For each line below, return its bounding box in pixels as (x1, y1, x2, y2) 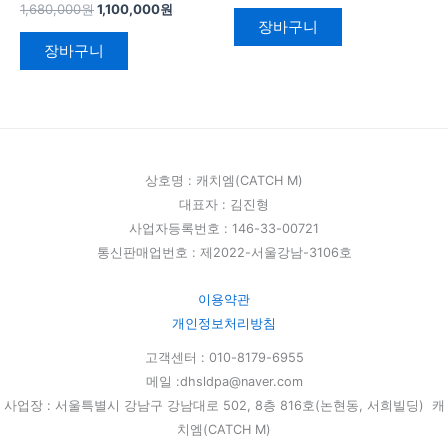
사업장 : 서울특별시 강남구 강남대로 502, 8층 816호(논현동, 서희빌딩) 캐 (3, 397, 445, 413)
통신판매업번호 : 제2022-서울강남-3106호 (96, 245, 352, 261)
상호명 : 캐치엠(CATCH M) (145, 173, 303, 189)
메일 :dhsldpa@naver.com (145, 373, 303, 389)
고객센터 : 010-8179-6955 (144, 349, 304, 365)
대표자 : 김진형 (179, 197, 269, 213)
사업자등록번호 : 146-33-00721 (129, 221, 319, 237)
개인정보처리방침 (172, 315, 276, 331)
